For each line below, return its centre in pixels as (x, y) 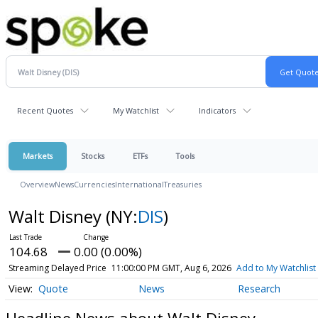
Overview (37, 184)
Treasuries (183, 184)
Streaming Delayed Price (57, 268)
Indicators (217, 110)
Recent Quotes (45, 110)
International (139, 184)
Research (259, 289)
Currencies (94, 184)
